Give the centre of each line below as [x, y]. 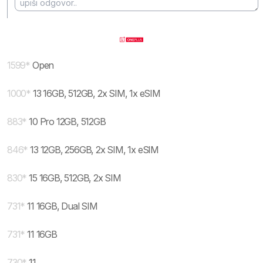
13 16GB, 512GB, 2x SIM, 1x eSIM [97, 93]
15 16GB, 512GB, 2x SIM [75, 178]
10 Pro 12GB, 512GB [67, 122]
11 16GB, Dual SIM [62, 206]
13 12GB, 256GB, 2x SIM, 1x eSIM [95, 150]
